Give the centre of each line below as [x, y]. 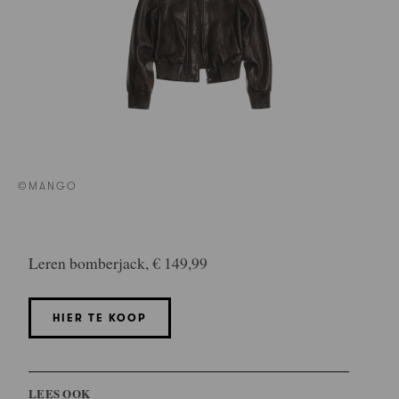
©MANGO [48, 187]
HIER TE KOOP [100, 318]
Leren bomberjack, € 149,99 [118, 263]
